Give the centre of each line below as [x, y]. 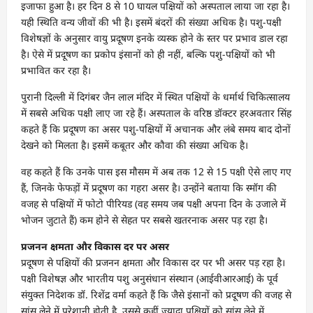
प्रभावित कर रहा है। [56, 70]
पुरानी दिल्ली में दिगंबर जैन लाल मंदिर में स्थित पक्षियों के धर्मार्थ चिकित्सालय [155, 96]
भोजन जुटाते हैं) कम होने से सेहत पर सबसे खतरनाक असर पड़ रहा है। [144, 219]
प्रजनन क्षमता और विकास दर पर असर [96, 246]
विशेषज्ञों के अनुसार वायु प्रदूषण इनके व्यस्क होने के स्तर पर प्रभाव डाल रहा [154, 38]
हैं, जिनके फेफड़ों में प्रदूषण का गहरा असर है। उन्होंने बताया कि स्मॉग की [149, 187]
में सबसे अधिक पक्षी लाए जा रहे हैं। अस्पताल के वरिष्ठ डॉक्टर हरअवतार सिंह [156, 112]
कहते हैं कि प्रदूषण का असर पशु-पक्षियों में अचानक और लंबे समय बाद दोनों [156, 129]
